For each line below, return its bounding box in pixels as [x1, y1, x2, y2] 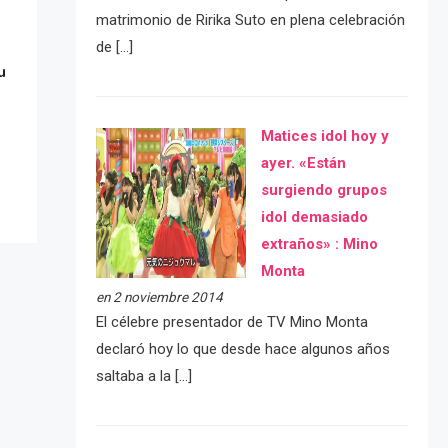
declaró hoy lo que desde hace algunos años [95, 340, 390, 359]
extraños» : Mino [260, 235, 378, 254]
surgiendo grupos [260, 181, 387, 200]
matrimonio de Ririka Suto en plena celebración [95, 10, 405, 29]
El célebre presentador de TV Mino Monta [95, 313, 368, 332]
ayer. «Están [260, 154, 346, 173]
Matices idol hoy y [260, 127, 389, 146]
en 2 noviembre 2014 [95, 289, 223, 306]
